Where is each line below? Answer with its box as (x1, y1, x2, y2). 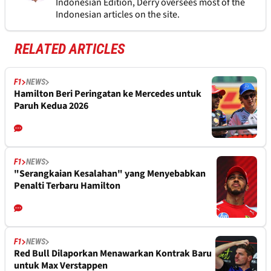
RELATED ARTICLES (15, 41, 125, 58)
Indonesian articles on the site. (55, 8, 180, 22)
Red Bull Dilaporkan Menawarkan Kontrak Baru (14, 247, 212, 261)
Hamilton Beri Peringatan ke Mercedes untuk (14, 87, 201, 101)
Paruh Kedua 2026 (14, 99, 88, 113)
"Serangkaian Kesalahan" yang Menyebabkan (14, 167, 206, 181)
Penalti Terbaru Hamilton (14, 179, 120, 193)
